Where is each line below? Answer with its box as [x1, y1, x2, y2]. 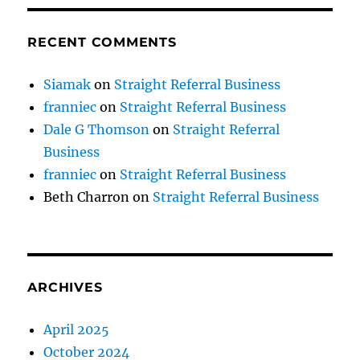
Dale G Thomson [43, 121, 150, 137]
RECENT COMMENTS [27, 34, 177, 50]
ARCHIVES [27, 279, 103, 295]
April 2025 [43, 321, 110, 337]
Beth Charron [43, 188, 130, 205]
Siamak [43, 76, 92, 92]
